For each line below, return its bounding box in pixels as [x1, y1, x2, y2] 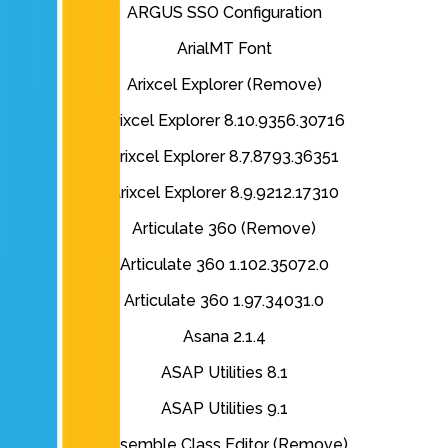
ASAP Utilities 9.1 [160, 399, 288, 419]
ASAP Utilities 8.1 [160, 363, 288, 383]
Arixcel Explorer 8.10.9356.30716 [103, 111, 345, 131]
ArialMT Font [176, 39, 272, 59]
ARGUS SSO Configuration [126, 3, 322, 23]
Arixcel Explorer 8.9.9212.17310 [109, 183, 339, 203]
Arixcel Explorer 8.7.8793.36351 [109, 147, 339, 167]
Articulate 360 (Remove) [132, 219, 316, 239]
